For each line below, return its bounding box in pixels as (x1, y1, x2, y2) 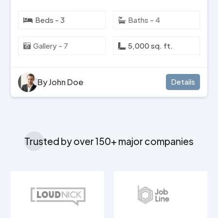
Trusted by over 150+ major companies (24, 135, 194, 147)
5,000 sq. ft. (127, 40, 173, 50)
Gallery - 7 (33, 40, 69, 50)
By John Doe (37, 76, 84, 87)
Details (170, 77, 195, 87)
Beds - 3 (35, 15, 65, 24)
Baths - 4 (127, 15, 160, 24)
